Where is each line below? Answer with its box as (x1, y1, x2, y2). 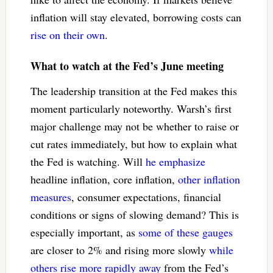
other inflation (177, 171, 240, 186)
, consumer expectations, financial (71, 189, 221, 204)
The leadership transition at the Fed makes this (30, 83, 237, 98)
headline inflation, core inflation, (30, 171, 178, 186)
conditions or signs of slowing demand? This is (30, 207, 239, 222)
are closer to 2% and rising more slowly (30, 242, 209, 257)
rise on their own (30, 27, 105, 42)
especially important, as (30, 224, 138, 239)
